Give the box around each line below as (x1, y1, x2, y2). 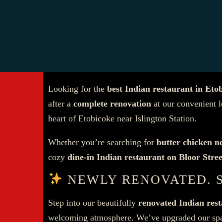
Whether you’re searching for (48, 137, 157, 147)
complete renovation (73, 98, 151, 109)
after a (48, 98, 73, 109)
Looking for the (48, 83, 107, 94)
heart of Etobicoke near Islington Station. (48, 113, 197, 123)
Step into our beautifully (48, 197, 138, 208)
